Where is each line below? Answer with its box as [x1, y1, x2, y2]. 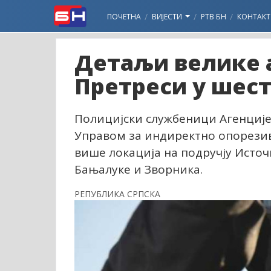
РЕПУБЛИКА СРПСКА [74, 188, 160, 200]
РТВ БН [201, 11, 226, 22]
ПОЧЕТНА [107, 11, 141, 22]
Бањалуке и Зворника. [74, 162, 203, 177]
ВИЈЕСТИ [152, 11, 184, 22]
